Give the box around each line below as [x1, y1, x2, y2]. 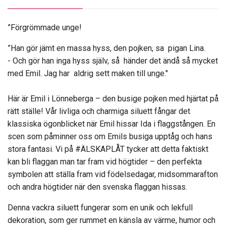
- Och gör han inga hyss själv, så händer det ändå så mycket [8, 56, 218, 66]
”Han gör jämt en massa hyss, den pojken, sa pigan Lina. [8, 43, 205, 53]
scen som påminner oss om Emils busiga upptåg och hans [8, 132, 212, 142]
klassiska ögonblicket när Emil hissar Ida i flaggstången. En [8, 119, 215, 129]
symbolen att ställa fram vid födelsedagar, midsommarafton [8, 169, 218, 180]
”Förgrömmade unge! [8, 23, 82, 33]
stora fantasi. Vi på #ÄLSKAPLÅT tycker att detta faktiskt [8, 144, 208, 154]
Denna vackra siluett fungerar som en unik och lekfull [8, 203, 193, 213]
